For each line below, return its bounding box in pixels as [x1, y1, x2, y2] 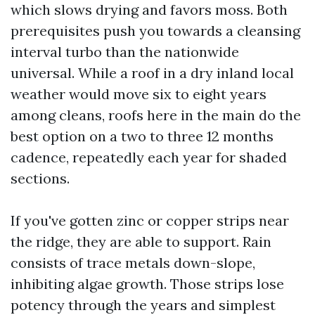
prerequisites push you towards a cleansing [11, 22, 300, 39]
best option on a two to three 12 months [11, 127, 274, 145]
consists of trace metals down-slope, [11, 254, 255, 271]
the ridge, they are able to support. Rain [11, 233, 271, 250]
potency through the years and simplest [11, 296, 276, 314]
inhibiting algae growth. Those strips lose [11, 275, 284, 292]
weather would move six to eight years [11, 85, 266, 103]
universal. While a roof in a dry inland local [11, 64, 294, 82]
